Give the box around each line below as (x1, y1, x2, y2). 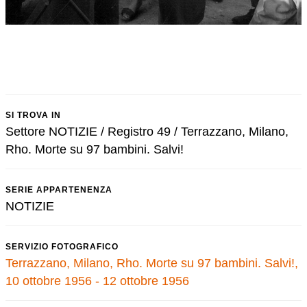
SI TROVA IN (5, 110, 61, 120)
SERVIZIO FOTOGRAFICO (5, 242, 119, 251)
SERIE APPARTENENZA (5, 185, 112, 195)
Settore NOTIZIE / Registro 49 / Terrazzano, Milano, (5, 125, 288, 138)
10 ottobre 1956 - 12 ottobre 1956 (5, 274, 189, 288)
